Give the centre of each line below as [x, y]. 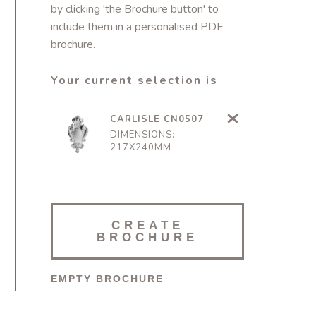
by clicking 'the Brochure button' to [135, 9]
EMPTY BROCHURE [107, 279]
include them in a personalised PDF [137, 27]
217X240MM [141, 147]
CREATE [147, 225]
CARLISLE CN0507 [157, 119]
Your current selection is [134, 80]
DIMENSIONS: [142, 135]
